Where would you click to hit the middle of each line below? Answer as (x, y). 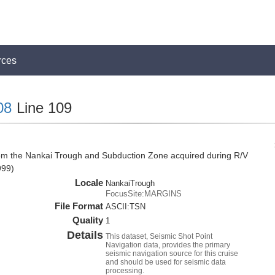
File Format (79, 206)
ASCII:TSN (126, 207)
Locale (89, 183)
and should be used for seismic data (166, 262)
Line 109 (42, 108)
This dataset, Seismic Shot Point (159, 236)
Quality (88, 220)
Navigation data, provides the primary (168, 245)
